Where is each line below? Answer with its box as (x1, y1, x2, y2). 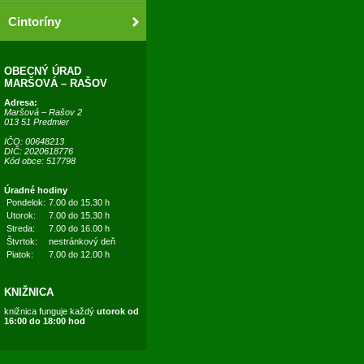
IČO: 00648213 (4, 136, 64, 146)
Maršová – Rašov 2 (4, 107, 82, 117)
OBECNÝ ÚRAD (4, 65, 81, 77)
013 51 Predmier (4, 117, 69, 127)
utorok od (97, 306, 139, 316)
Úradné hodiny (4, 185, 67, 195)
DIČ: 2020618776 (4, 146, 73, 156)
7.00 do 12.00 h (49, 249, 110, 259)
